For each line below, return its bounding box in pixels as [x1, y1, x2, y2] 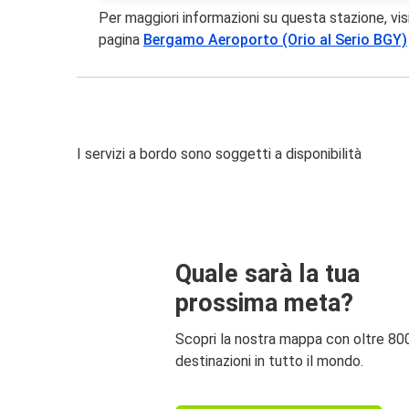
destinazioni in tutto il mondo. [175, 351, 363, 370]
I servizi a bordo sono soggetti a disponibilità [77, 145, 362, 163]
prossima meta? [175, 288, 353, 318]
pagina [99, 31, 144, 49]
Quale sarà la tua [175, 258, 360, 288]
